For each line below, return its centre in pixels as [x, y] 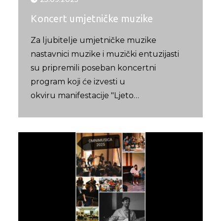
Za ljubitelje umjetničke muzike [94, 40]
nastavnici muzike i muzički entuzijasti [105, 54]
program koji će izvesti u [78, 82]
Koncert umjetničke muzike [92, 19]
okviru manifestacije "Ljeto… [85, 96]
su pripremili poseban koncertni [93, 68]
